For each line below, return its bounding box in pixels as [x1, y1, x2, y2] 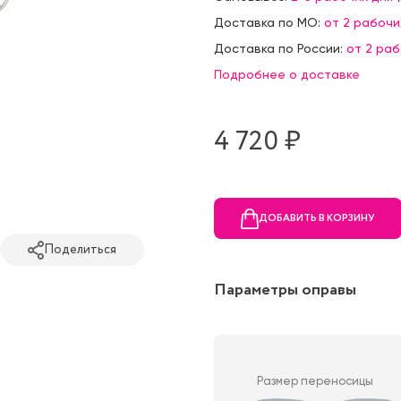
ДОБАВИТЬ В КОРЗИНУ [259, 210, 375, 226]
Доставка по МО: [214, 15, 324, 30]
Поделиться [44, 240, 116, 259]
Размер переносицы [257, 374, 373, 388]
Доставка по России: [214, 41, 346, 56]
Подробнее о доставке [214, 67, 360, 82]
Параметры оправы [214, 278, 356, 303]
